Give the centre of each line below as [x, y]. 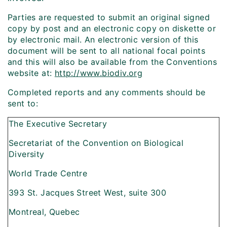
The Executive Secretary [58, 124]
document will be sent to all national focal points [106, 51]
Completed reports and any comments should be [107, 92]
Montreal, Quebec [44, 212]
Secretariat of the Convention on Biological [96, 143]
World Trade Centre [48, 174]
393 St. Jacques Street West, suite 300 [88, 193]
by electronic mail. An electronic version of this [103, 40]
